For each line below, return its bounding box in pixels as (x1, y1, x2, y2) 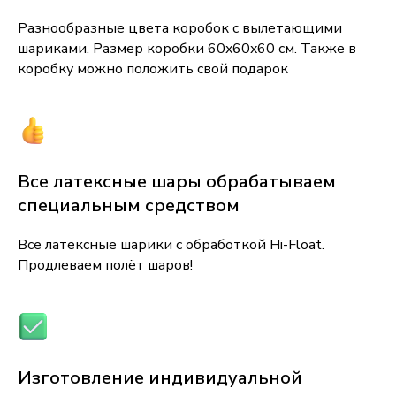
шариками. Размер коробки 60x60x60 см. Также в (18, 39, 356, 59)
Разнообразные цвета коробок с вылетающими (18, 19, 342, 39)
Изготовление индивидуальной (18, 366, 302, 391)
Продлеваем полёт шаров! (18, 255, 193, 276)
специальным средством (18, 194, 240, 218)
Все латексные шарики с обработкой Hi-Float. (18, 235, 324, 255)
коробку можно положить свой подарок (18, 59, 288, 80)
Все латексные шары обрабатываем (18, 170, 336, 194)
